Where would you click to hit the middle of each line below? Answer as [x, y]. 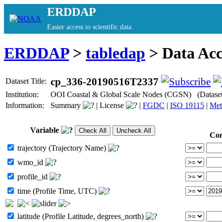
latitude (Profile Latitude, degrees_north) [81, 216]
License [112, 105]
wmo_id [30, 162]
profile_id [32, 176]
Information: [26, 105]
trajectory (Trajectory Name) [62, 148]
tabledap [115, 53]
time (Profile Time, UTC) [57, 191]
